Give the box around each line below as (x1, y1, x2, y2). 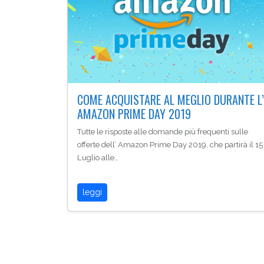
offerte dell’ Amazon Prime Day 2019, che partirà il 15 (77, 140, 263, 150)
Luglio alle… (77, 153, 118, 163)
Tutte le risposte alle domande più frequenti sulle (77, 127, 248, 137)
